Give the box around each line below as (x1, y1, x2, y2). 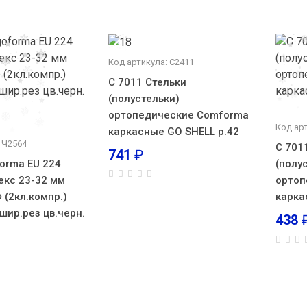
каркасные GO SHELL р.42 (108, 125, 239, 138)
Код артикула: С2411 (108, 56, 194, 67)
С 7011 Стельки (108, 75, 186, 88)
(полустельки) (108, 92, 180, 105)
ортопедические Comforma (108, 108, 249, 121)
